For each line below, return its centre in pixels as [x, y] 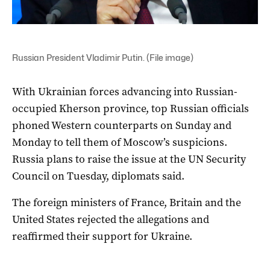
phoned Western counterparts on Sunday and [122, 125]
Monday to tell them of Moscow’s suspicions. [120, 142]
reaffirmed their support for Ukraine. [102, 236]
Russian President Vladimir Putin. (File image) [103, 57]
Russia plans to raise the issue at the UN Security [129, 159]
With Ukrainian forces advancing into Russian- [125, 91]
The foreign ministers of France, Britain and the [127, 202]
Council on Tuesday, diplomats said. [98, 176]
